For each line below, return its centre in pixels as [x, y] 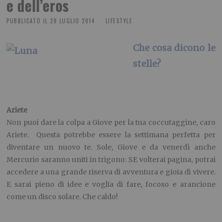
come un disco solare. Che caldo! [62, 197]
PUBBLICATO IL [27, 21]
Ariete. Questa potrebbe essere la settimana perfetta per [111, 135]
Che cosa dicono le [174, 48]
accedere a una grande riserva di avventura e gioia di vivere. [111, 172]
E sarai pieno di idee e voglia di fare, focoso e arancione [111, 185]
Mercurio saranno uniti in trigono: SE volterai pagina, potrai [111, 160]
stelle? [147, 64]
